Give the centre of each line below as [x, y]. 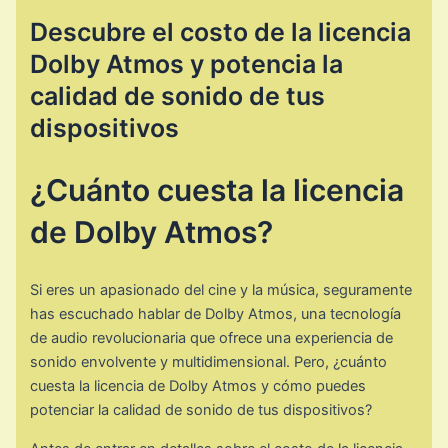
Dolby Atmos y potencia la [187, 64]
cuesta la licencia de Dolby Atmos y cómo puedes [198, 385]
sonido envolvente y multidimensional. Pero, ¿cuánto [209, 361]
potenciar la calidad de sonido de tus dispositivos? [201, 409]
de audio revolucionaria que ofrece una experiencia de [212, 337]
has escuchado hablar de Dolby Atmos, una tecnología [216, 313]
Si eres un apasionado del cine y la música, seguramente [221, 289]
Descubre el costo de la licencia [221, 32]
